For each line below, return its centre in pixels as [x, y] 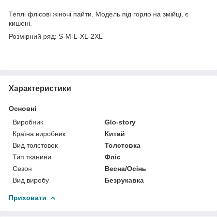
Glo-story [120, 122]
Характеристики [40, 88]
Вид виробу [31, 180]
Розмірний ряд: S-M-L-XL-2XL [56, 36]
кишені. [21, 23]
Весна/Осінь [126, 168]
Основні [23, 108]
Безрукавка [124, 180]
